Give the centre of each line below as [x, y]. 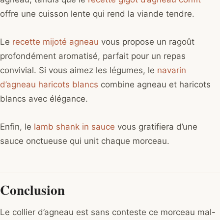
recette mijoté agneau [55, 42]
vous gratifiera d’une [156, 127]
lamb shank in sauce [74, 127]
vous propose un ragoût [147, 42]
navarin [172, 70]
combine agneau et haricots [154, 85]
